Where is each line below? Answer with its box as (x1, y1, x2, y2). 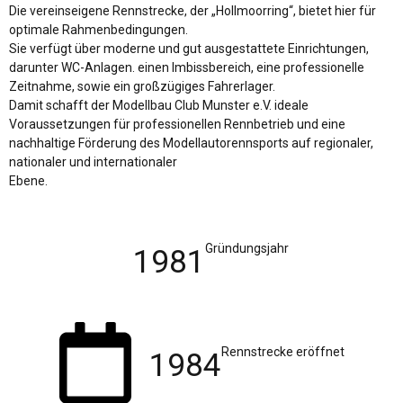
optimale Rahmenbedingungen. (9, 22, 188, 37)
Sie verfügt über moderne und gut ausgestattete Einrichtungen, (9, 40, 369, 56)
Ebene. (9, 173, 48, 188)
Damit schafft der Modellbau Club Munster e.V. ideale (9, 97, 309, 112)
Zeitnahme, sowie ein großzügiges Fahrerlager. (9, 78, 275, 94)
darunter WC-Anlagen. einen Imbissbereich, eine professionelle (9, 59, 364, 75)
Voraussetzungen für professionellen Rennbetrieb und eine (9, 116, 345, 131)
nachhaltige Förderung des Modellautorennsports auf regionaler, (9, 135, 373, 150)
